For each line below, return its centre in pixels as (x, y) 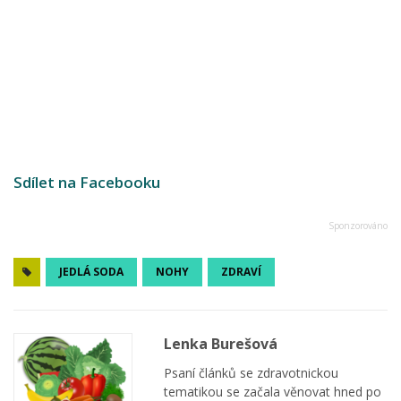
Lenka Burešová (221, 344)
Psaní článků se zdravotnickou (251, 373)
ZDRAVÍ (241, 272)
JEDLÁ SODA (91, 272)
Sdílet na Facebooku (87, 183)
